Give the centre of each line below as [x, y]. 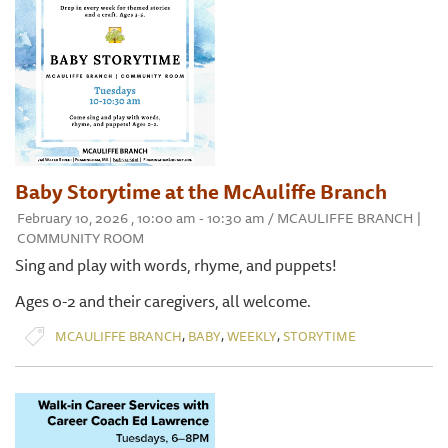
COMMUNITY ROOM [80, 238]
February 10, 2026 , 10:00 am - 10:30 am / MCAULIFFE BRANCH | [219, 218]
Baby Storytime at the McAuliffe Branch [201, 192]
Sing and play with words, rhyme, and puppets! [176, 265]
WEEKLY [252, 335]
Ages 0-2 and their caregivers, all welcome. [163, 301]
